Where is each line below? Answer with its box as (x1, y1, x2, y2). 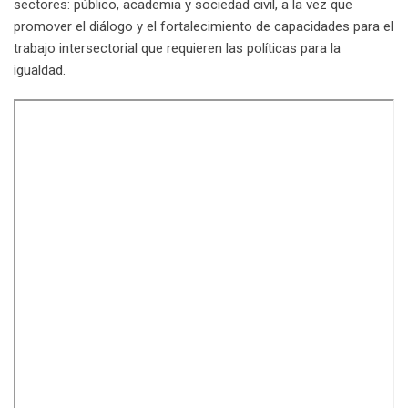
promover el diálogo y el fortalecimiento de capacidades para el (14, 17, 393, 35)
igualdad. (14, 61, 66, 78)
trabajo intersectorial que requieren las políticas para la (14, 39, 341, 56)
